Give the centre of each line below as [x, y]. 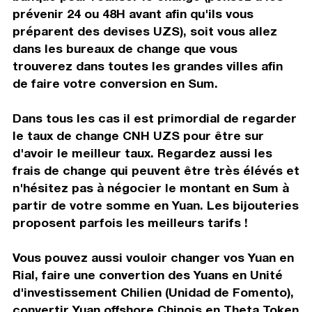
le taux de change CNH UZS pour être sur [138, 135]
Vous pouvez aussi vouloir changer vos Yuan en [153, 257]
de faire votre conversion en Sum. [115, 83]
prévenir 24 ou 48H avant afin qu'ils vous [133, 13]
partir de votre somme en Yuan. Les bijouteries [155, 205]
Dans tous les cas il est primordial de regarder [154, 118]
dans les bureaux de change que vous [125, 48]
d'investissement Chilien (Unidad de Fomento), [153, 292]
